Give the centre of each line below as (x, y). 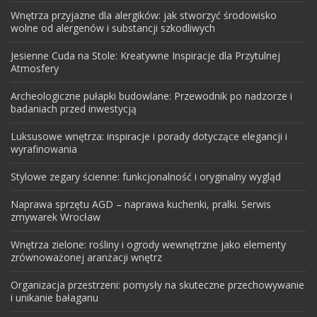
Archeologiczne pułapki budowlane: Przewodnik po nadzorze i (151, 96)
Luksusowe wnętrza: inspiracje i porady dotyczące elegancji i (149, 137)
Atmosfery (35, 69)
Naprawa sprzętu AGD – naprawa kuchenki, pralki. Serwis (141, 204)
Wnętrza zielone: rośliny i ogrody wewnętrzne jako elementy (148, 245)
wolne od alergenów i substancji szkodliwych (113, 28)
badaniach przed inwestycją (74, 109)
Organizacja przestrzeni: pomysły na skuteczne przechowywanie (157, 285)
